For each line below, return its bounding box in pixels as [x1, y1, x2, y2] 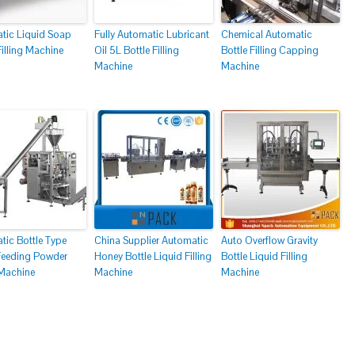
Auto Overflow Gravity [221, 234, 318, 247]
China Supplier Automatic [94, 234, 208, 247]
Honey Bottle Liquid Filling [94, 250, 212, 263]
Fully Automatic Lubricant [94, 28, 209, 41]
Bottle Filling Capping [221, 44, 319, 57]
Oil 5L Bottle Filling [94, 44, 179, 57]
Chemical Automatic [221, 28, 312, 41]
